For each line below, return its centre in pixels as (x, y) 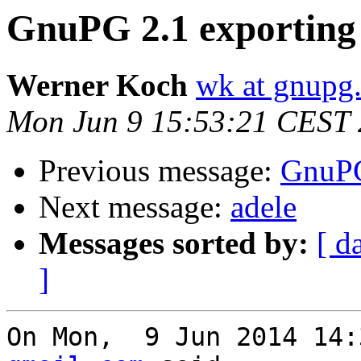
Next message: (135, 207)
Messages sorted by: (174, 243)
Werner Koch (97, 85)
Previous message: (160, 171)
